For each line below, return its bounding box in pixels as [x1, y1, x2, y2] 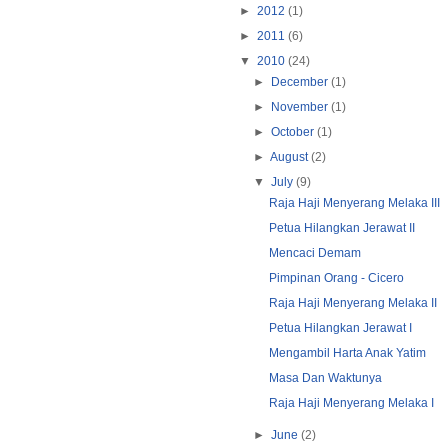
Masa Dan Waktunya [268, 370, 382, 385]
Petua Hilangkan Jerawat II [268, 220, 415, 235]
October [271, 124, 318, 139]
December [271, 74, 332, 89]
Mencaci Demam [268, 245, 361, 260]
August [270, 149, 312, 164]
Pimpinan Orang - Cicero [268, 270, 404, 285]
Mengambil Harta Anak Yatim [268, 345, 426, 360]
